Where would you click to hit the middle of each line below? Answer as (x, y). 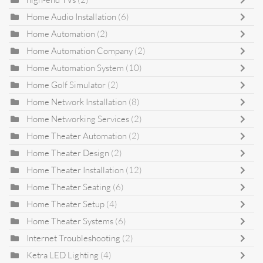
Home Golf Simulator (66, 85)
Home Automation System (75, 68)
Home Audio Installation (72, 16)
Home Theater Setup (65, 204)
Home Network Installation (77, 102)
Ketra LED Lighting (63, 255)
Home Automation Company (80, 50)
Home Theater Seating (69, 187)
